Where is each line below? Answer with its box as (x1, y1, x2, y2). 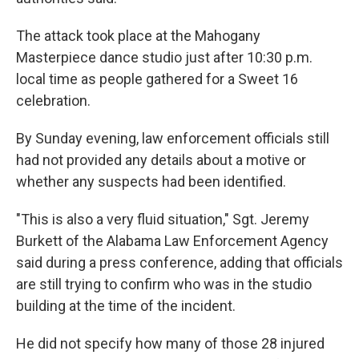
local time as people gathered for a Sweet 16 (16, 71, 298, 87)
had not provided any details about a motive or (16, 151, 306, 168)
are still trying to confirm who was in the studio (16, 276, 312, 292)
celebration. (16, 92, 91, 109)
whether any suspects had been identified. (16, 173, 286, 190)
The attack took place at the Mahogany (16, 27, 260, 44)
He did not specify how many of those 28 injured (16, 335, 325, 352)
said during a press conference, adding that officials (16, 254, 343, 271)
